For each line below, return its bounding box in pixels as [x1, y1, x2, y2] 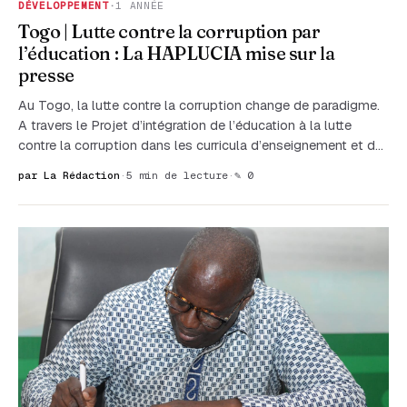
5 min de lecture [126, 168, 228, 183]
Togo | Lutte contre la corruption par [18, 20, 321, 44]
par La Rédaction [18, 168, 120, 183]
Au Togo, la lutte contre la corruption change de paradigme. [18, 96, 380, 114]
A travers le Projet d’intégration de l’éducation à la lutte [18, 116, 352, 134]
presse [18, 64, 74, 87]
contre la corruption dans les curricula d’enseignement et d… [18, 136, 383, 154]
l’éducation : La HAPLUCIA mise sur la [18, 42, 335, 65]
